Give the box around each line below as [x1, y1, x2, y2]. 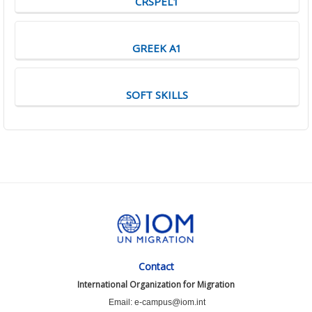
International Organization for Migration [77, 279, 235, 291]
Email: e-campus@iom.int [109, 297, 205, 308]
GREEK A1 [132, 41, 182, 56]
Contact [138, 260, 174, 274]
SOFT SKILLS [126, 88, 188, 102]
